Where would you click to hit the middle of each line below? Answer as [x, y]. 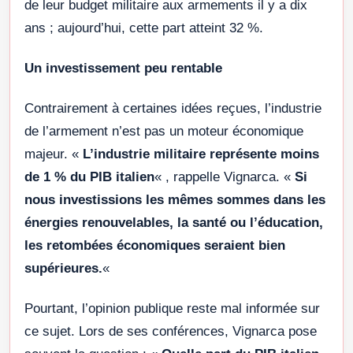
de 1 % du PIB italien [89, 177]
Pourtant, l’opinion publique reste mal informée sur [172, 309]
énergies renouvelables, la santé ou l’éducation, [174, 223]
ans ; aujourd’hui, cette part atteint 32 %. [144, 28]
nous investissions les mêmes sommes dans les [175, 200]
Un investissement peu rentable [123, 69]
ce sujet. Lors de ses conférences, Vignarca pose [171, 332]
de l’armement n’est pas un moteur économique [164, 132]
